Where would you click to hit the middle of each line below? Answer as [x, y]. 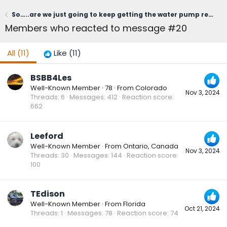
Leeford [47, 136]
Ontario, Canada [151, 146]
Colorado [151, 88]
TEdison [48, 194]
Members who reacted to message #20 [96, 28]
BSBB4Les [51, 78]
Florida [134, 204]
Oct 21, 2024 [202, 208]
